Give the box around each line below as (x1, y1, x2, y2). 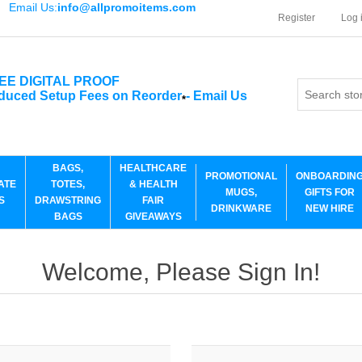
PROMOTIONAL (205, 170, 277, 182)
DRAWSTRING (35, 195, 101, 206)
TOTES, (51, 179, 85, 190)
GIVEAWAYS (124, 211, 182, 222)
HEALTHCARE (120, 162, 187, 174)
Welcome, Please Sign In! (41, 259, 320, 285)
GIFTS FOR (305, 187, 355, 198)
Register (278, 12, 315, 23)
